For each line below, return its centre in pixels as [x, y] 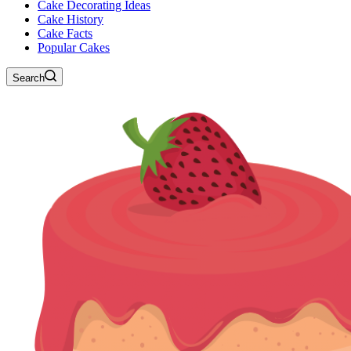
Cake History [71, 19]
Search [29, 78]
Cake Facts [65, 33]
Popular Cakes [74, 47]
